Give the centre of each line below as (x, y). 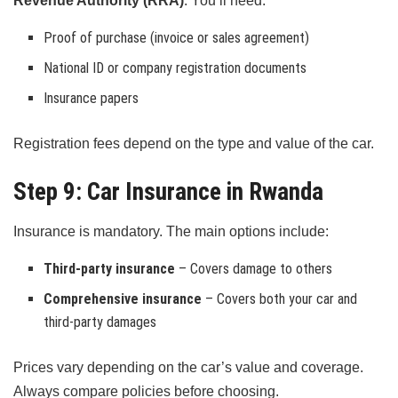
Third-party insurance (110, 269)
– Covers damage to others (254, 269)
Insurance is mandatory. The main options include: (171, 232)
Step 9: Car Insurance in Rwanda (168, 191)
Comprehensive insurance (123, 299)
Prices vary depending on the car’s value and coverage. (188, 368)
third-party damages (100, 322)
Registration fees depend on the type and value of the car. (194, 143)
